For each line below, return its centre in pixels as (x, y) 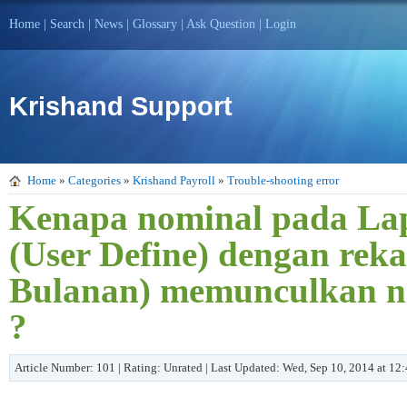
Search (67, 24)
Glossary (155, 24)
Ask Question (221, 24)
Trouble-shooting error (283, 180)
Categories (94, 180)
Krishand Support (121, 106)
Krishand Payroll (174, 180)
